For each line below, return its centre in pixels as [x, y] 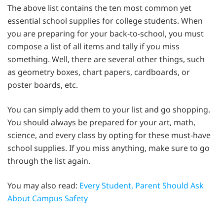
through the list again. [49, 161]
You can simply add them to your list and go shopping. [109, 109]
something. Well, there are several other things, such [106, 59]
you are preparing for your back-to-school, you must [106, 33]
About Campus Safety [48, 198]
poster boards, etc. [43, 85]
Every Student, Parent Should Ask [142, 185]
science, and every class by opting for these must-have [109, 135]
